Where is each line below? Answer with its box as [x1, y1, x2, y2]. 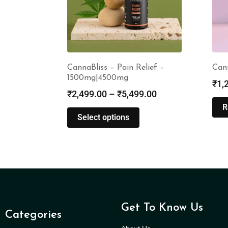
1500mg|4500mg [67, 73, 128, 82]
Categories [5, 209, 62, 221]
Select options [77, 112, 129, 122]
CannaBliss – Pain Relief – [67, 63, 164, 72]
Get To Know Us [121, 202, 204, 214]
